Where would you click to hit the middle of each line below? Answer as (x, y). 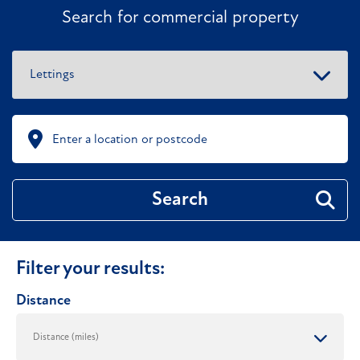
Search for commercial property (180, 18)
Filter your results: (90, 270)
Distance (43, 301)
